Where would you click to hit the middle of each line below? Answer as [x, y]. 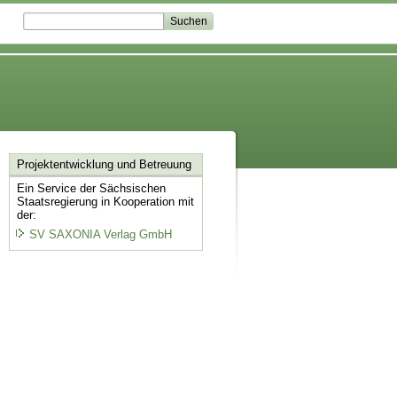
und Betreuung [152, 165]
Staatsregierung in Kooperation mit [105, 202]
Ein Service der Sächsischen [91, 189]
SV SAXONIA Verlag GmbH [100, 234]
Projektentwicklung [65, 165]
